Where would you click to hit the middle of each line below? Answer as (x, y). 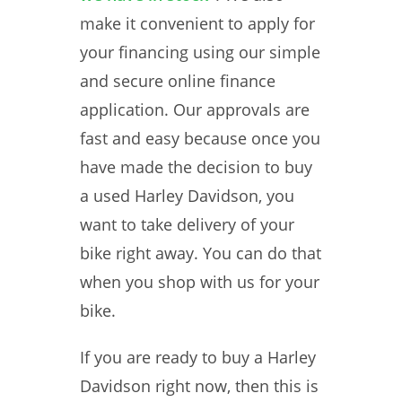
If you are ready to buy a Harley (198, 357)
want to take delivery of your (187, 224)
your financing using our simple (200, 52)
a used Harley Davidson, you (187, 196)
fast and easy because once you (200, 138)
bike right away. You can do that (201, 253)
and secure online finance (178, 81)
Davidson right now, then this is (199, 386)
